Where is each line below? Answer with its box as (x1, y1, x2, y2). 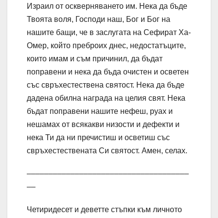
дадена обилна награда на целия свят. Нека (27, 94, 185, 103)
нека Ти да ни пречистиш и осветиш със (27, 133, 170, 142)
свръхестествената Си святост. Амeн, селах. (27, 146, 187, 155)
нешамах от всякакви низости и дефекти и (27, 120, 180, 129)
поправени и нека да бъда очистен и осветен (27, 68, 189, 76)
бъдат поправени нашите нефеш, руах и (27, 107, 173, 116)
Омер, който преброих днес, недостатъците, (27, 41, 186, 50)
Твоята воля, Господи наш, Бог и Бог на (27, 15, 170, 24)
